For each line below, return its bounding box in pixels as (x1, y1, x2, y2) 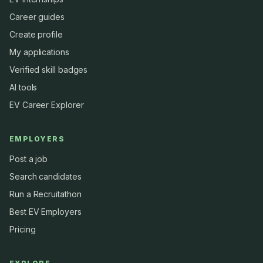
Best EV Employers (9, 207, 82, 217)
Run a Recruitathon (9, 189, 82, 199)
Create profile (9, 29, 63, 39)
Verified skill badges (9, 65, 88, 75)
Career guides (9, 12, 65, 22)
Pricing (9, 224, 36, 234)
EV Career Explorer (9, 100, 84, 110)
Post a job (9, 154, 48, 164)
